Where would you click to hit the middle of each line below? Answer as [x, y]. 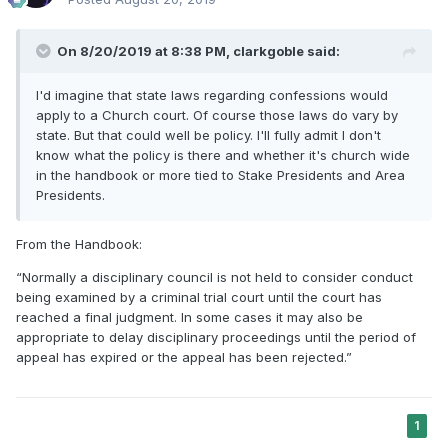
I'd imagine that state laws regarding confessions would [212, 94]
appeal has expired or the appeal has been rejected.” [184, 356]
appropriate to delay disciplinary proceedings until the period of [216, 336]
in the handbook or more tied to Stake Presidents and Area [220, 174]
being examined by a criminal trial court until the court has [199, 296]
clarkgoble [268, 50]
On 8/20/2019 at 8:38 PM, [145, 50]
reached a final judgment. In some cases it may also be [189, 316]
